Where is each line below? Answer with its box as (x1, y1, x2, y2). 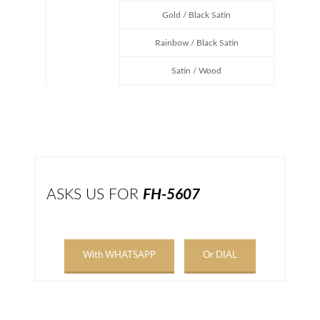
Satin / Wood (171, 66, 222, 75)
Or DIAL (203, 250, 237, 260)
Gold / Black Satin (162, 10, 231, 19)
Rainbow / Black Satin (154, 38, 239, 47)
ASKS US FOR (46, 186, 143, 202)
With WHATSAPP (83, 250, 156, 260)
